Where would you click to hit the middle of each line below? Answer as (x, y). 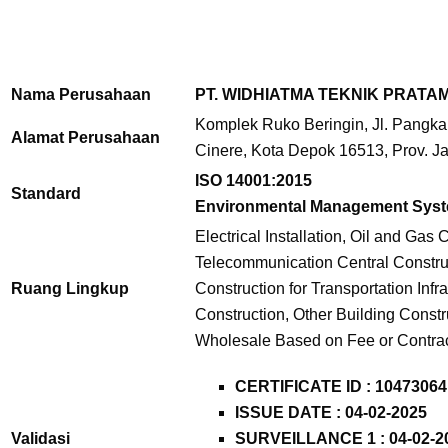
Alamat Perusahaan (85, 138)
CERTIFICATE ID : (305, 387)
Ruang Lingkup (70, 289)
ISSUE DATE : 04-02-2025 (331, 413)
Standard (46, 194)
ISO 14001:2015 (253, 181)
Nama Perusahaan (81, 95)
